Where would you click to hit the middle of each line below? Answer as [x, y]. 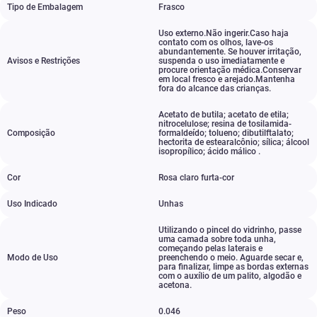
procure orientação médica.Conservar [230, 70]
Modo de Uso [33, 258]
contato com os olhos [200, 42]
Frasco [172, 7]
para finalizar [184, 267]
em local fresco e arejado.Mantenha [227, 79]
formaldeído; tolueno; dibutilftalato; [226, 133]
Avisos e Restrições [44, 61]
